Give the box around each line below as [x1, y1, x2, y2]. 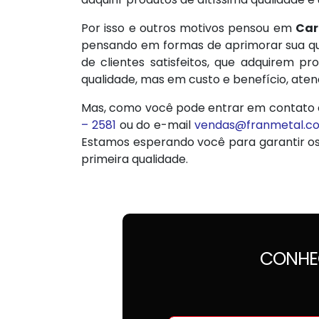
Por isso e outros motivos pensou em [81, 19, 296, 36]
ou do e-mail [115, 116, 194, 133]
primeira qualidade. [81, 150, 188, 167]
